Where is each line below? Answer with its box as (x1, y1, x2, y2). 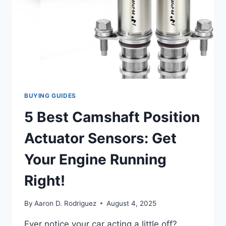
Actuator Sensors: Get (24, 130, 177, 147)
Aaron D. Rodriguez (34, 199, 97, 207)
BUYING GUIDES (24, 92, 76, 100)
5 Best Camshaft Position (24, 108, 200, 126)
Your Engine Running (24, 151, 166, 168)
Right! (24, 172, 65, 190)
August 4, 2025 (106, 199, 157, 207)
